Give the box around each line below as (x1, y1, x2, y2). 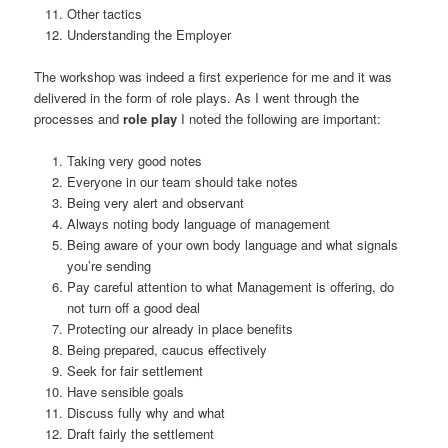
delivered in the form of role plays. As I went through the (34, 87, 360, 107)
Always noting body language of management (66, 213, 330, 233)
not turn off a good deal (66, 297, 200, 317)
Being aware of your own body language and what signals (66, 234, 398, 254)
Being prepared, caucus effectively (66, 339, 267, 359)
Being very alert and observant (66, 192, 244, 212)
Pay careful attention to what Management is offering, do (66, 276, 394, 296)
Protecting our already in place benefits (66, 318, 293, 338)
